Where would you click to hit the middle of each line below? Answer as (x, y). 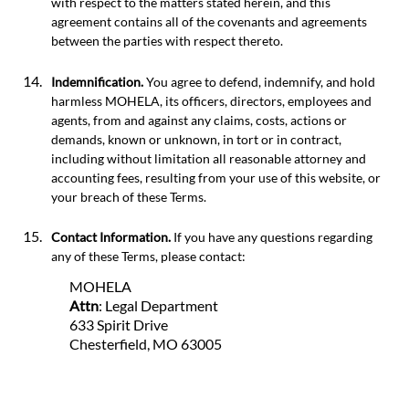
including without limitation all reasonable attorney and (209, 158)
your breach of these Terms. (129, 196)
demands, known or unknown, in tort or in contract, (196, 139)
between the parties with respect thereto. (167, 41)
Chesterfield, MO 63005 (146, 344)
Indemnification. (97, 81)
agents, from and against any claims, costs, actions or (199, 120)
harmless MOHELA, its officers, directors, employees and (211, 100)
